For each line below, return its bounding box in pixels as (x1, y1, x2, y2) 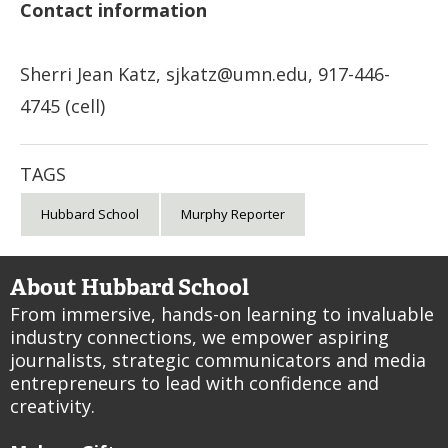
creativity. (10, 394, 100, 419)
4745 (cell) (20, 93, 105, 118)
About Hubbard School (10, 273, 249, 302)
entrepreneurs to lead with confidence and (10, 371, 379, 396)
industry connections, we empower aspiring (10, 325, 389, 350)
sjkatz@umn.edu (166, 61, 308, 86)
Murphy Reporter (180, 205, 285, 224)
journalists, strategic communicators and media (10, 348, 426, 373)
